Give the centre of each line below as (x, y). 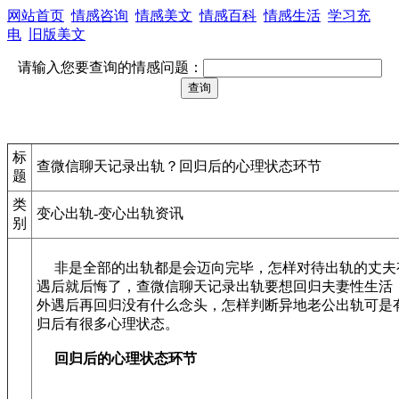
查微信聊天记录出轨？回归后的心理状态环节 (179, 166)
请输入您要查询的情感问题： (110, 67)
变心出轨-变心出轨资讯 (110, 213)
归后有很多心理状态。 (108, 324)
